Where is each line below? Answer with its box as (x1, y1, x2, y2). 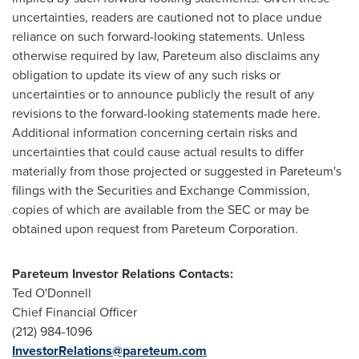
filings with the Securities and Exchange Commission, (12, 181, 310, 200)
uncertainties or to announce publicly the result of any (12, 85, 314, 103)
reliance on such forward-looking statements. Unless (12, 27, 305, 46)
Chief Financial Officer (12, 303, 137, 321)
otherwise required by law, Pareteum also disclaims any (12, 46, 320, 65)
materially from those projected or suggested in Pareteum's (12, 162, 341, 180)
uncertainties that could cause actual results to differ (12, 143, 304, 161)
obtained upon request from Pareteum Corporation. (12, 220, 305, 238)
